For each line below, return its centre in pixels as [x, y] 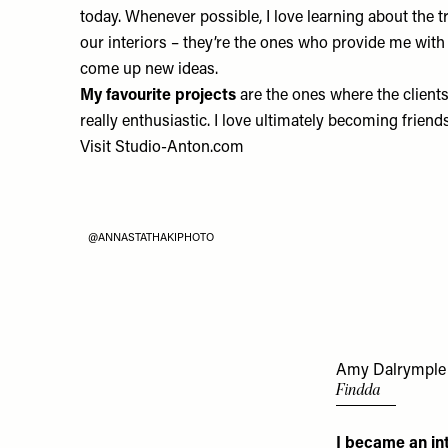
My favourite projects [160, 95]
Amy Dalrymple [391, 370]
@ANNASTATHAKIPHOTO [151, 238]
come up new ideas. [151, 69]
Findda [358, 389]
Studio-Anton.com [179, 147]
